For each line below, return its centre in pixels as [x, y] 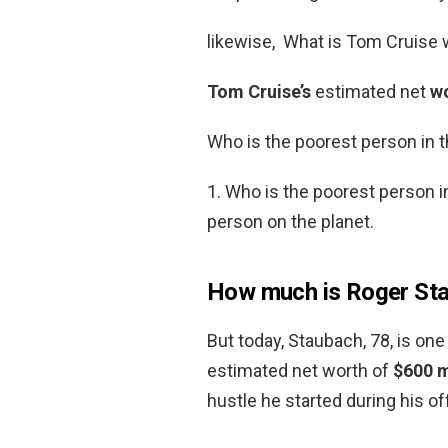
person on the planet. [290, 221]
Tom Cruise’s [259, 91]
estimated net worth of [300, 370]
